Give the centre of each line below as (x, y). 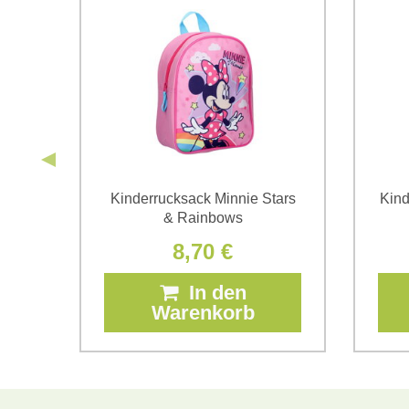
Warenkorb (203, 312)
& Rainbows (203, 217)
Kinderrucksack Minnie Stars (203, 198)
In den (212, 292)
